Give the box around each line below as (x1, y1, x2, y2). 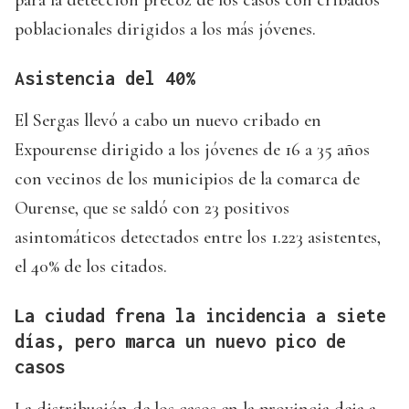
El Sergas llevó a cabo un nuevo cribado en (15, 110, 321, 132)
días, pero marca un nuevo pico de (15, 330, 346, 352)
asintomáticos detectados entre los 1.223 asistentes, (15, 226, 381, 249)
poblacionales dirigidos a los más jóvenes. (15, 18, 316, 41)
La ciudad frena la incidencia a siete (15, 305, 386, 327)
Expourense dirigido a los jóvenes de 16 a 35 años (15, 139, 370, 162)
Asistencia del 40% (15, 68, 195, 89)
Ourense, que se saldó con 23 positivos (15, 197, 289, 220)
